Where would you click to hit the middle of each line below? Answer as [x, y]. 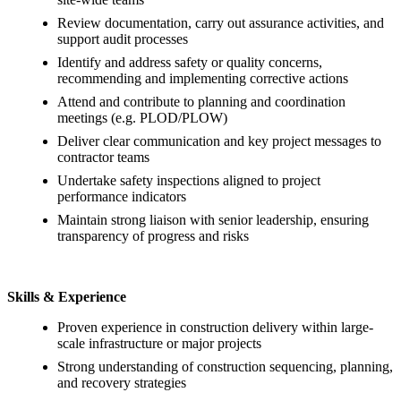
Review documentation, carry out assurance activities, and [221, 22]
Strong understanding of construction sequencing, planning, [225, 366]
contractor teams [103, 157]
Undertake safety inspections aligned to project [189, 180]
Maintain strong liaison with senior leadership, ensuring [213, 219]
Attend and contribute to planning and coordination [201, 101]
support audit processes [123, 38]
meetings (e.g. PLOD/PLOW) [142, 117]
